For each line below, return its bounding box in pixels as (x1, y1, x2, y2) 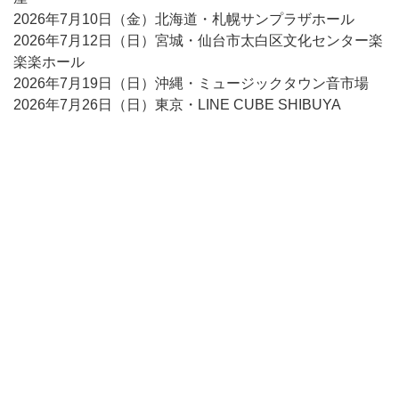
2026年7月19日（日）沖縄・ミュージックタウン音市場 (13, 76, 369, 91)
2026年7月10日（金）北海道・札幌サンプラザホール (13, 12, 354, 27)
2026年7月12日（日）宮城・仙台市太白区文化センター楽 (13, 33, 383, 48)
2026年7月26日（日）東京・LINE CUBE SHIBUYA (13, 97, 341, 112)
